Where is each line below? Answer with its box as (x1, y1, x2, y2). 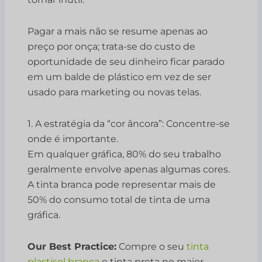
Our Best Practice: (27, 240, 117, 252)
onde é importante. (27, 133, 119, 144)
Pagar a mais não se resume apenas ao (27, 25, 208, 37)
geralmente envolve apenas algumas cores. (27, 163, 230, 175)
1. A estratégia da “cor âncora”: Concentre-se (27, 118, 230, 129)
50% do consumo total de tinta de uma (27, 194, 211, 205)
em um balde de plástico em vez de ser (27, 71, 212, 82)
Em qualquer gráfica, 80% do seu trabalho (27, 148, 222, 160)
